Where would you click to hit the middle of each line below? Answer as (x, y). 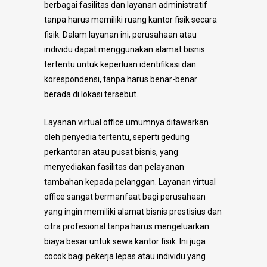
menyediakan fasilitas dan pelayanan (114, 167)
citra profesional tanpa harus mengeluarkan (127, 227)
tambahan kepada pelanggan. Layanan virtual (130, 182)
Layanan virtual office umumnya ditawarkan (126, 122)
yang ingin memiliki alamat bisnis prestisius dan (133, 212)
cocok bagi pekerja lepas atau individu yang (125, 257)
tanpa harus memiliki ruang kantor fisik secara (131, 20)
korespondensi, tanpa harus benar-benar (121, 80)
